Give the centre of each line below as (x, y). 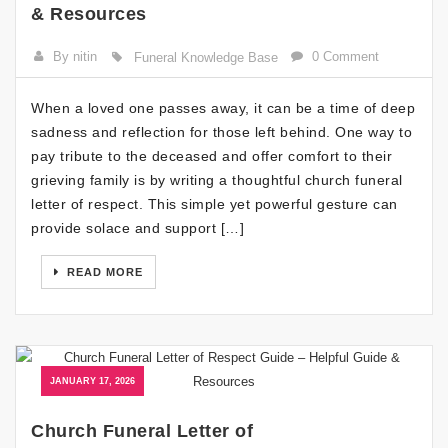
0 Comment (346, 56)
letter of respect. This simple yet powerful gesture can (214, 204)
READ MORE (103, 272)
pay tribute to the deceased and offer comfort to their (211, 156)
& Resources (89, 14)
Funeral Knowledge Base (205, 57)
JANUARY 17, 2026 (92, 381)
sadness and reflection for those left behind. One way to (221, 132)
